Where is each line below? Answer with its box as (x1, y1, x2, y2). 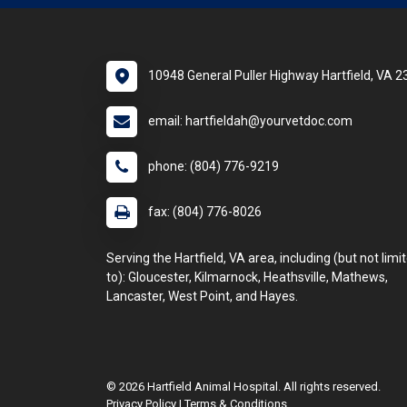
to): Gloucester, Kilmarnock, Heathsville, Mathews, (106, 270, 388, 284)
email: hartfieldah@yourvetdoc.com (148, 114, 352, 128)
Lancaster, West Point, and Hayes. (106, 289, 298, 303)
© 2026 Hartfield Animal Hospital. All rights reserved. (106, 380, 381, 393)
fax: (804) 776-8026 (148, 204, 262, 219)
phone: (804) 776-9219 (148, 159, 279, 174)
